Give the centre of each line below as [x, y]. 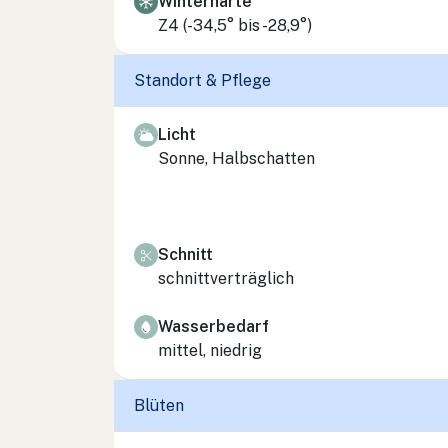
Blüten [159, 406]
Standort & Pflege [202, 81]
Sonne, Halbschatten [236, 158]
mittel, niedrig [210, 350]
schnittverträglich [226, 278]
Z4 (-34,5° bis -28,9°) [235, 25]
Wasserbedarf [213, 326]
